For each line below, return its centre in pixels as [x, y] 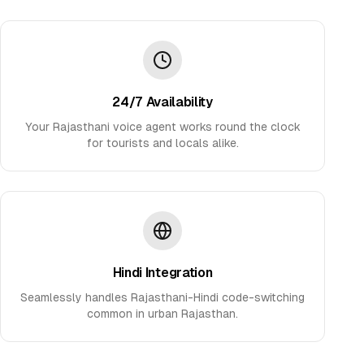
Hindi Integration [162, 273]
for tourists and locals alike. [162, 143]
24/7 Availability [162, 102]
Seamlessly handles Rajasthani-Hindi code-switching [162, 297]
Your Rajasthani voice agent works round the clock [162, 127]
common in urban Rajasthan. [162, 314]
